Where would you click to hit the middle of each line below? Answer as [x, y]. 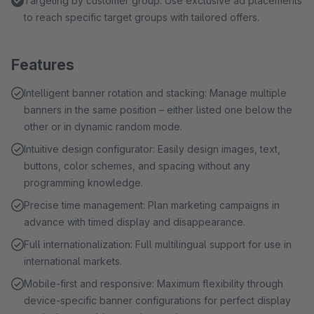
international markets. [73, 261]
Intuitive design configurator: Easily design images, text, [152, 149]
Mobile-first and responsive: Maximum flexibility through [153, 284]
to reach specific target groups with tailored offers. [142, 17]
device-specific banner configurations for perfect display [157, 300]
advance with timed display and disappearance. [135, 222]
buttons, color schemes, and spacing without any [137, 166]
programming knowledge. [83, 183]
